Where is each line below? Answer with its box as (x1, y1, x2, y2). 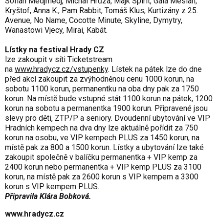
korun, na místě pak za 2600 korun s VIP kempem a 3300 (5, 172, 198, 182)
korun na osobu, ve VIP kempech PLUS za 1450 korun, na (5, 133, 199, 143)
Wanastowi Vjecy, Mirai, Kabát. (5, 25, 108, 35)
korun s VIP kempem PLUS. (5, 182, 99, 192)
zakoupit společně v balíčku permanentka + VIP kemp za (5, 153, 197, 162)
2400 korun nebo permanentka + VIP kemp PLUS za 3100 (5, 162, 201, 172)
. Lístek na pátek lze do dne (108, 65, 202, 74)
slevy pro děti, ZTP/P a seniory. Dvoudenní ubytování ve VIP (5, 113, 210, 123)
